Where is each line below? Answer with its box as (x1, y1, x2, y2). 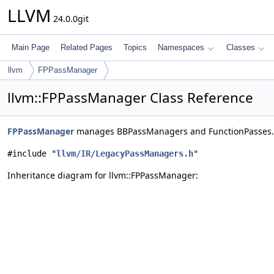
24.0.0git (51, 13, 89, 24)
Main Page (12, 43, 50, 52)
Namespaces (158, 43, 204, 52)
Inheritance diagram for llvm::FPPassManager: (7, 169, 198, 181)
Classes (226, 43, 255, 52)
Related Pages (61, 43, 113, 52)
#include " (7, 149, 56, 158)
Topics (124, 43, 147, 52)
